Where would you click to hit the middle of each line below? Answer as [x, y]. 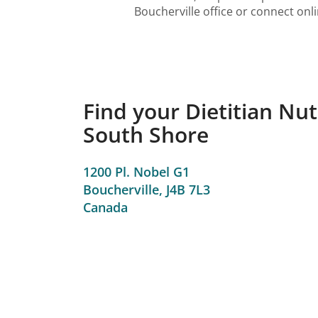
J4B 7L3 [188, 189]
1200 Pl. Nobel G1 [136, 171]
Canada [105, 207]
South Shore [146, 135]
